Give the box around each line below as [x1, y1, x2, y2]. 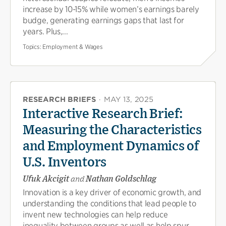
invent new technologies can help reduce [23, 209, 168, 219]
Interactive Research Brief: [23, 107, 183, 121]
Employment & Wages [42, 42, 103, 50]
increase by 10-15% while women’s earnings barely [23, 4, 199, 14]
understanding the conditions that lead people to [23, 198, 196, 208]
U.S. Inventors [23, 155, 107, 169]
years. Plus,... [23, 26, 68, 36]
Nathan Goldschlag [84, 175, 156, 183]
